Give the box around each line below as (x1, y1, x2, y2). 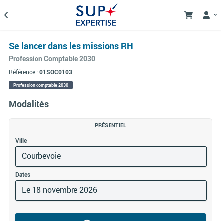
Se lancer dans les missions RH (9, 40, 133, 52)
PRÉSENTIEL (94, 121, 127, 129)
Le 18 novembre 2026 (22, 184, 97, 195)
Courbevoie (22, 150, 61, 161)
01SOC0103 (39, 68, 72, 75)
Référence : (9, 68, 39, 75)
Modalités (9, 97, 49, 110)
